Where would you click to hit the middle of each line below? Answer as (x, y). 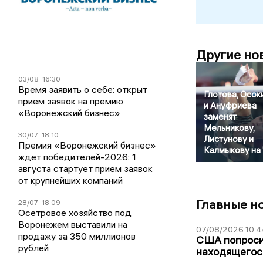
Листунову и (228, 139)
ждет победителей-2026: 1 (77, 156)
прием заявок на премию (71, 101)
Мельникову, (229, 128)
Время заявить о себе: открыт (83, 89)
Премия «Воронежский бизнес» (87, 145)
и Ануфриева (230, 106)
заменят (220, 117)
